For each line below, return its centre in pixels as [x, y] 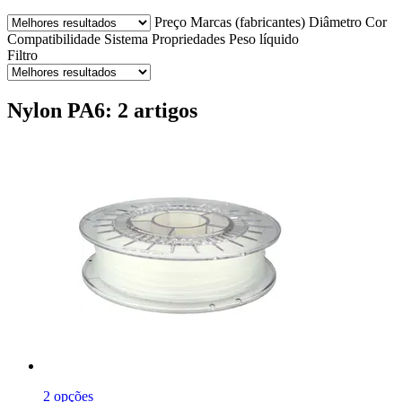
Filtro [22, 55]
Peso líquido [264, 39]
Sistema [126, 39]
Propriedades [188, 39]
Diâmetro [335, 22]
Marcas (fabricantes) [248, 22]
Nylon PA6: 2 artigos [102, 110]
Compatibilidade [54, 39]
